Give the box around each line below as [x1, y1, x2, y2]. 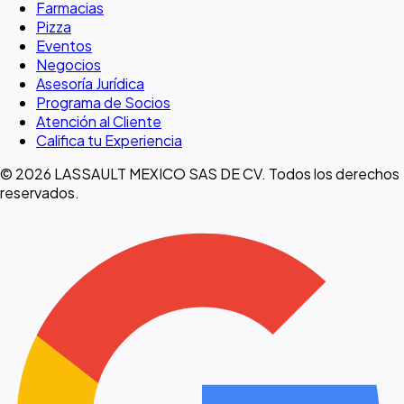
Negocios [36, 55, 101, 75]
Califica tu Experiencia [36, 131, 182, 151]
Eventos [36, 36, 92, 56]
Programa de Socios [36, 93, 170, 113]
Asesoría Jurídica [36, 74, 144, 94]
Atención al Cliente [36, 112, 161, 132]
